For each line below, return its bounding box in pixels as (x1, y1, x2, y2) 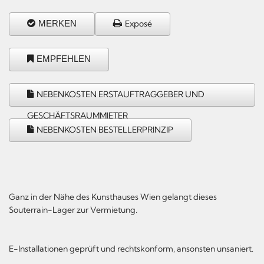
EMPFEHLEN (37, 53, 91, 64)
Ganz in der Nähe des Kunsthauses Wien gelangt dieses (9, 191, 217, 202)
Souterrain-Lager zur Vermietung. (9, 204, 137, 215)
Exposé (125, 18, 152, 29)
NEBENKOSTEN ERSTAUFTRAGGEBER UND (37, 88, 204, 100)
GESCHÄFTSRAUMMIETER (27, 110, 128, 121)
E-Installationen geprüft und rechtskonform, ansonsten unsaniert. (9, 243, 253, 254)
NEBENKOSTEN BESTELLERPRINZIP (37, 124, 173, 135)
